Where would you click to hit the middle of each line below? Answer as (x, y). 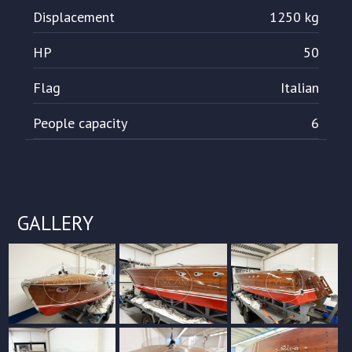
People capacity (81, 123)
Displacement (74, 17)
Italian (299, 88)
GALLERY (55, 224)
